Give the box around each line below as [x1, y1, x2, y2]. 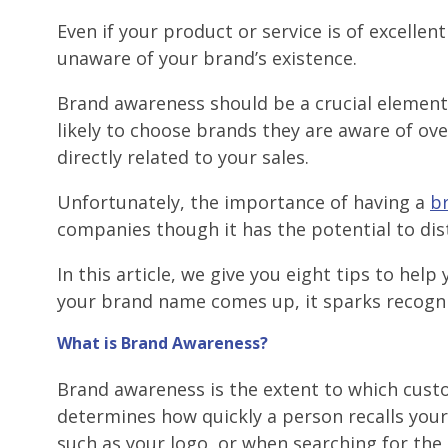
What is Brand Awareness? [57, 331, 268, 354]
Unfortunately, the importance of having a [57, 189, 430, 214]
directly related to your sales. [57, 144, 309, 169]
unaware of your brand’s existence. [57, 45, 357, 70]
